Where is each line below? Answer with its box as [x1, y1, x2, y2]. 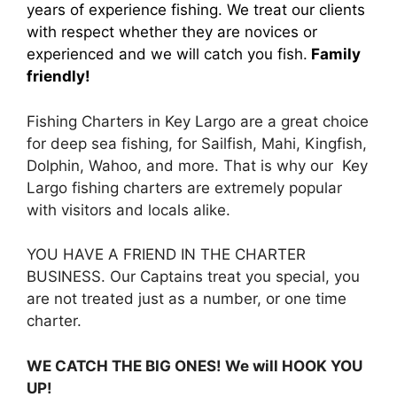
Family [307, 45, 361, 63]
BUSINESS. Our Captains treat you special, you [27, 268, 360, 285]
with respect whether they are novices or [27, 23, 317, 41]
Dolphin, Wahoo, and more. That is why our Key [27, 156, 368, 175]
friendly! [27, 67, 90, 85]
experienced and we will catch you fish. [27, 45, 307, 63]
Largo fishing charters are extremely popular [27, 178, 342, 197]
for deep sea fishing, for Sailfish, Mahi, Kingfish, [27, 134, 367, 152]
